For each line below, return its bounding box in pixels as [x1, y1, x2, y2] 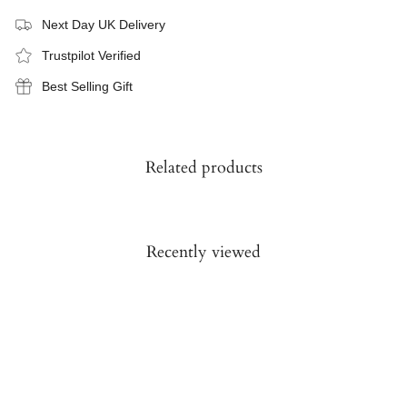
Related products [144, 155, 263, 179]
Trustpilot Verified [42, 48, 141, 64]
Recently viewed [146, 240, 261, 263]
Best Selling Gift [42, 79, 133, 94]
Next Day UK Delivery [42, 17, 165, 33]
